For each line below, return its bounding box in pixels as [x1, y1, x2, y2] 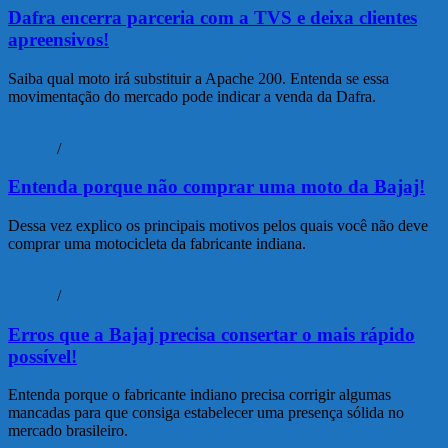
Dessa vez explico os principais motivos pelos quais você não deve [8, 216, 428, 234]
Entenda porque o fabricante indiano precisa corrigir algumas [8, 386, 391, 404]
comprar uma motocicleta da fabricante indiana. [8, 234, 306, 252]
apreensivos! [8, 28, 109, 50]
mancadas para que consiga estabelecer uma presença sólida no [8, 404, 404, 422]
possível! [8, 345, 77, 367]
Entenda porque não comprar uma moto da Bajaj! [8, 176, 425, 198]
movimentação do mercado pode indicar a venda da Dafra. [8, 87, 376, 105]
